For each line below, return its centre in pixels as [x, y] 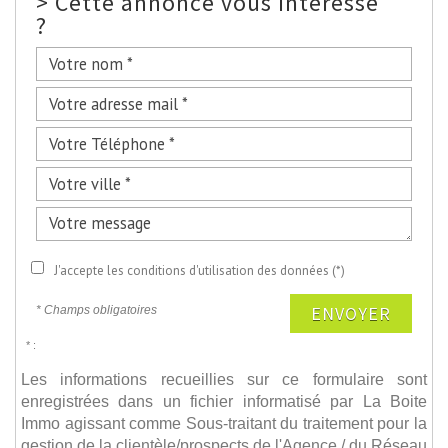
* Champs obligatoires [96, 309]
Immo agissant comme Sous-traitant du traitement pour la [224, 422]
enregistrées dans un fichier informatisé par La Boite [224, 400]
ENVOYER [351, 313]
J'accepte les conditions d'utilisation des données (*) [199, 270]
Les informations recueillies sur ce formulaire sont [224, 378]
